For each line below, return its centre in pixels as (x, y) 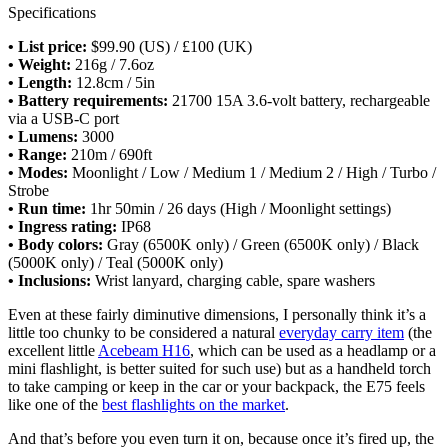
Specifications (52, 12)
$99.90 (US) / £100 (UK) (169, 46)
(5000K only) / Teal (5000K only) (115, 262)
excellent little (53, 350)
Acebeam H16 (144, 350)
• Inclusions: (51, 280)
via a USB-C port (63, 118)
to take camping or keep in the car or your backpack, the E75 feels (216, 386)
